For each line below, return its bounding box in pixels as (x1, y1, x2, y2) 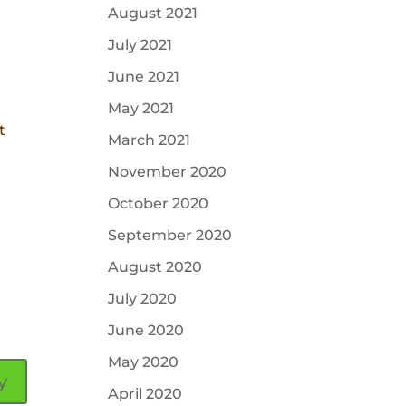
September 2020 (108, 227, 233, 244)
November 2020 (108, 163, 227, 180)
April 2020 (108, 385, 183, 402)
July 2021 (108, 36, 173, 53)
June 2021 (108, 68, 180, 85)
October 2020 (108, 195, 209, 212)
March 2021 (108, 131, 191, 149)
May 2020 (108, 353, 179, 371)
